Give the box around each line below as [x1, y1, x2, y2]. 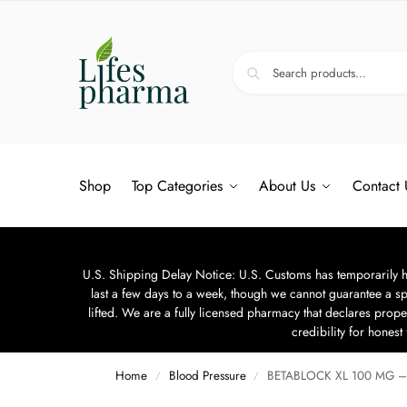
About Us [259, 175, 316, 196]
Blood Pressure [168, 367, 246, 385]
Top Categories [131, 175, 223, 196]
